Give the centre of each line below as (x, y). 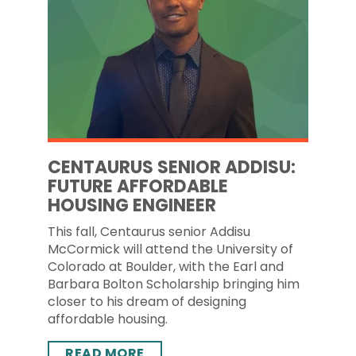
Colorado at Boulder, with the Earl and (166, 267)
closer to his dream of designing (147, 302)
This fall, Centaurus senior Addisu (149, 232)
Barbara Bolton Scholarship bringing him (174, 284)
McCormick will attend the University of (170, 249)
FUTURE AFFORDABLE (138, 186)
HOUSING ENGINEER (132, 205)
